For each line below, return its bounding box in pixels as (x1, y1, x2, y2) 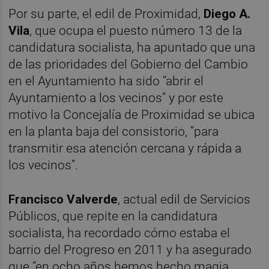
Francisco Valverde (8, 192, 118, 207)
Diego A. (201, 7, 251, 22)
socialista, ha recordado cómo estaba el (8, 226, 231, 241)
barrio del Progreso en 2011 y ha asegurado (8, 243, 252, 258)
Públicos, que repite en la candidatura (8, 209, 218, 224)
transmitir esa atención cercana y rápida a (8, 141, 242, 156)
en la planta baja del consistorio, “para (8, 124, 219, 139)
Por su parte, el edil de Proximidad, (8, 7, 201, 22)
